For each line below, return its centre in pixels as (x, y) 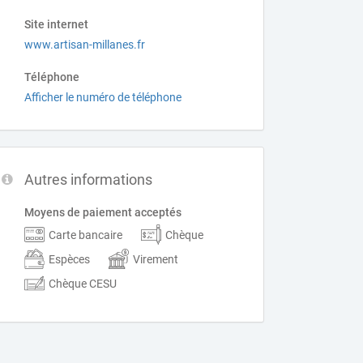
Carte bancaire (86, 235)
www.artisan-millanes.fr (85, 45)
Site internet (57, 24)
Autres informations (89, 179)
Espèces (70, 259)
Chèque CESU (83, 283)
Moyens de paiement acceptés (103, 212)
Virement (156, 259)
